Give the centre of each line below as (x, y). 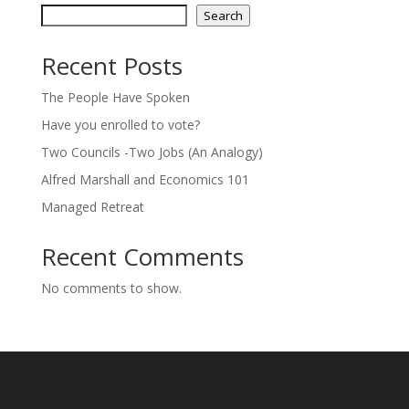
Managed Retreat (92, 207)
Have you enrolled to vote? (120, 125)
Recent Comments (142, 257)
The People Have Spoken (115, 97)
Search (223, 16)
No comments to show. (111, 288)
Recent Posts (111, 66)
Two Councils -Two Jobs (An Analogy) (152, 152)
